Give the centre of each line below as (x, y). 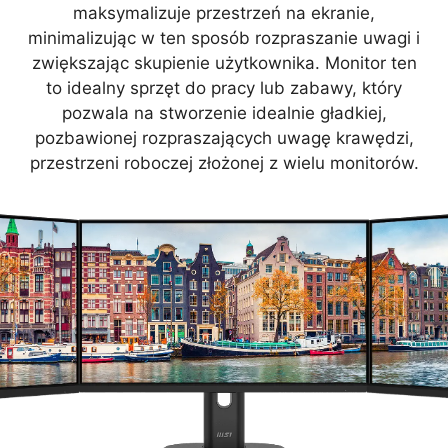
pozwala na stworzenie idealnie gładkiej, (224, 112)
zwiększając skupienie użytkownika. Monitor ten (224, 62)
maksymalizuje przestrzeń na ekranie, (224, 12)
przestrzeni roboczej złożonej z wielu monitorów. (224, 162)
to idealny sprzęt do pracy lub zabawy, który (224, 87)
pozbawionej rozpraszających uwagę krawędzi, (224, 137)
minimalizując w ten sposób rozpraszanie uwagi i (224, 37)
